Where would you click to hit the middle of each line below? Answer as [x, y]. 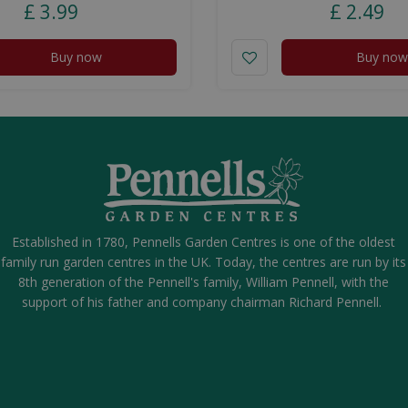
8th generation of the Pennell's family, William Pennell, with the [204, 281]
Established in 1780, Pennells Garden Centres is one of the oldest [204, 241]
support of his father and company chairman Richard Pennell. [204, 301]
